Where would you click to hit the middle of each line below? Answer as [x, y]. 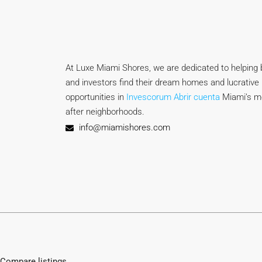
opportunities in [96, 97]
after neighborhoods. [105, 112]
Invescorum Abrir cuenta [173, 97]
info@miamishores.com [124, 127]
